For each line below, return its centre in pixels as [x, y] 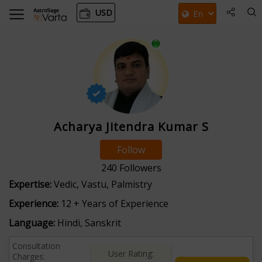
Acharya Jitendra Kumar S [131, 126]
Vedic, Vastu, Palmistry [102, 184]
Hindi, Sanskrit [88, 223]
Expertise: [30, 184]
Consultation [36, 246]
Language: [32, 223]
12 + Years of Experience [113, 203]
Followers [139, 168]
